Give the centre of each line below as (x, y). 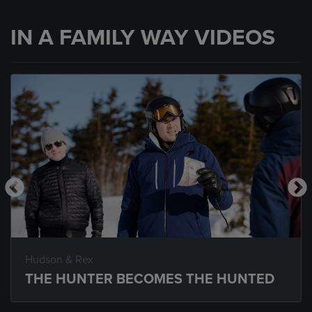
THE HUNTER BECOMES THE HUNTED (150, 279)
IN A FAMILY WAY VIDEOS (143, 38)
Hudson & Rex (59, 260)
